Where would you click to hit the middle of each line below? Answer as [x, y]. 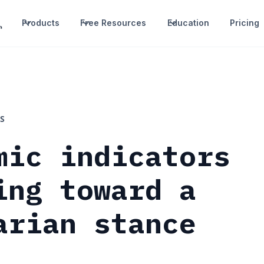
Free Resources [113, 23]
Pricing [244, 23]
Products [41, 23]
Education [188, 23]
